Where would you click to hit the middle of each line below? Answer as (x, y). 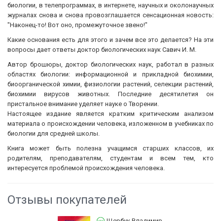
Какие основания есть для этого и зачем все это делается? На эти (110, 39)
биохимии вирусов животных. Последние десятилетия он (110, 94)
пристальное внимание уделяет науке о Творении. (83, 104)
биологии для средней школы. (54, 133)
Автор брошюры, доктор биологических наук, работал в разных (110, 64)
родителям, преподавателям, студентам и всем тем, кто (110, 158)
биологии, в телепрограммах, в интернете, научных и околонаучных (110, 5)
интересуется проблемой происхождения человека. (86, 168)
